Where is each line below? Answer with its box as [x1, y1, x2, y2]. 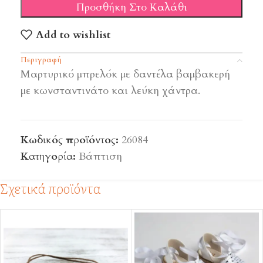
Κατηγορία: [21, 149, 76, 164]
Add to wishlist [35, 27, 110, 42]
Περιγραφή [21, 54, 62, 66]
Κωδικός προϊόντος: [21, 133, 122, 148]
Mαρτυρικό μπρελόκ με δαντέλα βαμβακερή [21, 67, 230, 82]
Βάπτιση [79, 149, 122, 164]
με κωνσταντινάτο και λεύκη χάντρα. [21, 83, 200, 99]
